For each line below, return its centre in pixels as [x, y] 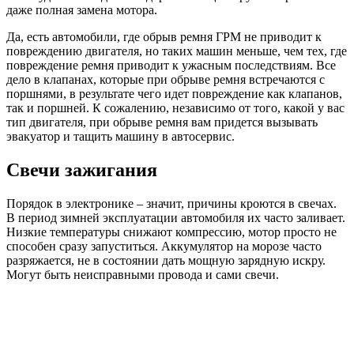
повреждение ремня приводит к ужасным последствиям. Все [171, 66]
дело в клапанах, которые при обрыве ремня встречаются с [166, 80]
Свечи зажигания [82, 170]
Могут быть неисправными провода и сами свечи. [143, 275]
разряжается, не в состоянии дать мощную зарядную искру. [166, 261]
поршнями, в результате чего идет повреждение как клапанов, [174, 94]
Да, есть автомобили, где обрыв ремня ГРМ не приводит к [164, 37]
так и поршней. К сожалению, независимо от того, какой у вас [175, 108]
